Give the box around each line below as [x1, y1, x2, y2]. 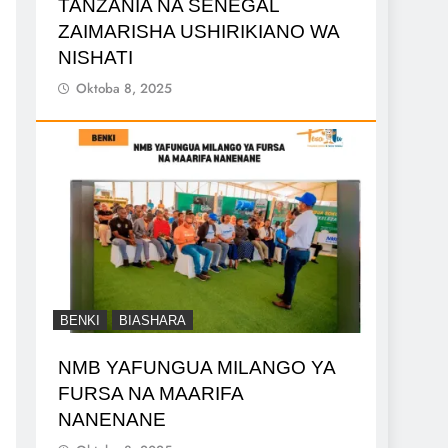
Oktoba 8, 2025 [76, 78, 172, 98]
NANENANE [58, 408, 166, 430]
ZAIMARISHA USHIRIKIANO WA [58, 20, 340, 42]
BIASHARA [119, 312, 186, 328]
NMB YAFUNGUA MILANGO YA [58, 356, 336, 378]
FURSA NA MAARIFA [58, 382, 244, 404]
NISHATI [58, 46, 133, 68]
